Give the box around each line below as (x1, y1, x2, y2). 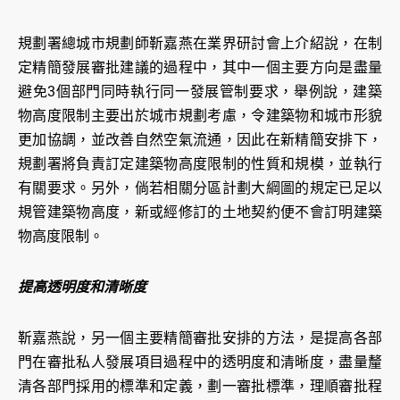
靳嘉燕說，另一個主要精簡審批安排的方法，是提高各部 (18, 329, 382, 347)
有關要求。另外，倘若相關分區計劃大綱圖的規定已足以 (18, 179, 382, 197)
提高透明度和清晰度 (18, 279, 146, 296)
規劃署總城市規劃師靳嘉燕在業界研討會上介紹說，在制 (18, 35, 382, 53)
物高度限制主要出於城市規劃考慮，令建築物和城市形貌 (18, 107, 382, 125)
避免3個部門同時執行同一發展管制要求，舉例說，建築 (18, 83, 382, 101)
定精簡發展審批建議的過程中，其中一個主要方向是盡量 (18, 59, 382, 77)
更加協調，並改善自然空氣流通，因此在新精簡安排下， (18, 131, 382, 149)
